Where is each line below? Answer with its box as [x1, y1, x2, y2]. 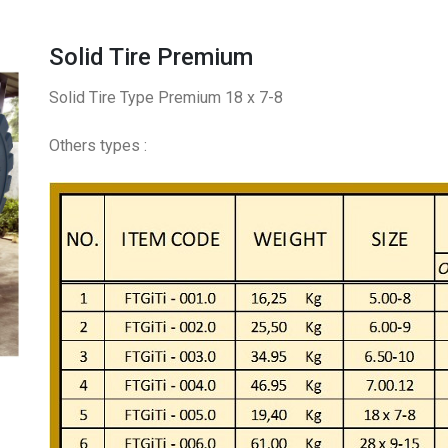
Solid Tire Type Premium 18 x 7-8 [49, 87, 283, 107]
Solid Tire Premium [49, 42, 253, 71]
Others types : [49, 135, 147, 155]
